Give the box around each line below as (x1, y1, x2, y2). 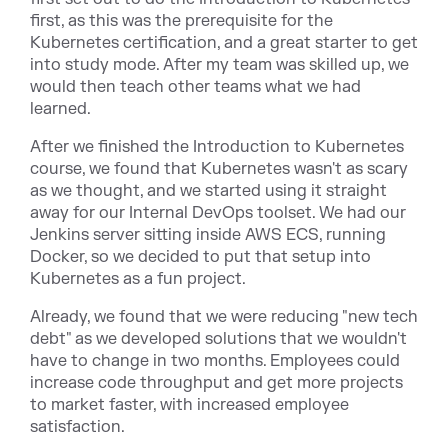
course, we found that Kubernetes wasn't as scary (30, 159, 408, 179)
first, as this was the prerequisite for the (30, 11, 333, 31)
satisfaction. (30, 417, 125, 437)
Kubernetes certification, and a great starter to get (30, 33, 418, 53)
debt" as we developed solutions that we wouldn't (30, 329, 407, 349)
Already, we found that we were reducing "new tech (30, 307, 418, 327)
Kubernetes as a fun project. (30, 269, 246, 289)
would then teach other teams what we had (30, 77, 361, 97)
